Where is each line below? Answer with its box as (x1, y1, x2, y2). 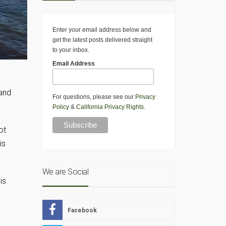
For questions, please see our (52, 93, 135, 101)
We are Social (42, 167, 88, 177)
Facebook (67, 207, 97, 214)
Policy (52, 103, 69, 111)
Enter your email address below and (52, 26, 151, 34)
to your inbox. (52, 46, 89, 54)
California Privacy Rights (76, 103, 144, 111)
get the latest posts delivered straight (52, 36, 152, 44)
